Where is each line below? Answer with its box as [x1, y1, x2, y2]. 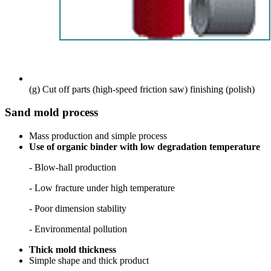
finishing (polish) [190, 83, 255, 94]
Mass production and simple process [29, 130, 167, 141]
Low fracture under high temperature [34, 182, 175, 193]
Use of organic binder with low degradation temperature [29, 141, 260, 152]
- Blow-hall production [29, 162, 116, 172]
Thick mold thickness [29, 244, 116, 255]
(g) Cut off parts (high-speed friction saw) [29, 83, 190, 94]
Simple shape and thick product [29, 255, 149, 266]
